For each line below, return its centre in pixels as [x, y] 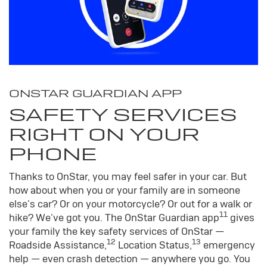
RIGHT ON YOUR [104, 134]
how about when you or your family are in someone [125, 190]
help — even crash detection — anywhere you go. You [130, 258]
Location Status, [154, 245]
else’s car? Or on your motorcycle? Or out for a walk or [131, 204]
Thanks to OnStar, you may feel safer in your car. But [128, 176]
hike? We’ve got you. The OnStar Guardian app [114, 217]
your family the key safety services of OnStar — [117, 231]
